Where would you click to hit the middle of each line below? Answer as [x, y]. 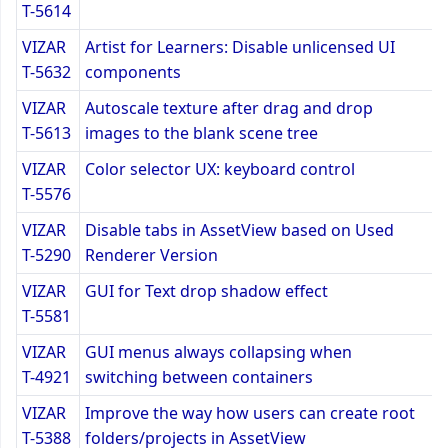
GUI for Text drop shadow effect [206, 290]
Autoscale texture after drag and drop [229, 107]
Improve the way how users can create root [250, 412]
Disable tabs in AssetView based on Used [239, 229]
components [133, 71]
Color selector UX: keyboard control [220, 168]
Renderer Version [151, 254]
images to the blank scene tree [201, 132]
